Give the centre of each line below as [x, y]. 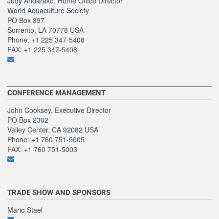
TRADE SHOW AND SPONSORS [59, 192]
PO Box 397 [26, 20]
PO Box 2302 [28, 120]
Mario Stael [25, 209]
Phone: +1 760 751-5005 [46, 139]
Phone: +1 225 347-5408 [46, 39]
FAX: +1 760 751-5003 [42, 149]
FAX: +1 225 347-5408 [42, 49]
